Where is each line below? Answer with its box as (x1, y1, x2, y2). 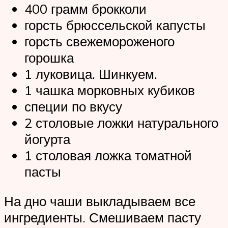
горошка (24, 49, 74, 66)
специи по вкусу (24, 98, 122, 115)
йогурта (24, 131, 70, 148)
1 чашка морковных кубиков (24, 82, 195, 99)
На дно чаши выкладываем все (4, 192, 195, 209)
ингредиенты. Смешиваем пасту (4, 209, 201, 225)
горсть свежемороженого (24, 33, 175, 50)
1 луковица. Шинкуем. (24, 66, 157, 82)
